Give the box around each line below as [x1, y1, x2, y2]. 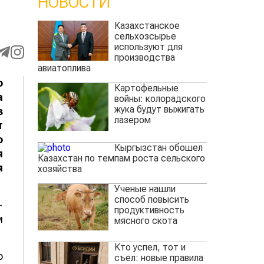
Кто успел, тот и [114, 242, 186, 253]
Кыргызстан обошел [114, 141, 203, 153]
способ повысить [114, 193, 189, 205]
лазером [114, 114, 151, 126]
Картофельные [114, 82, 179, 94]
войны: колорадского [114, 93, 206, 105]
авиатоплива [37, 62, 91, 74]
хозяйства [37, 163, 82, 174]
